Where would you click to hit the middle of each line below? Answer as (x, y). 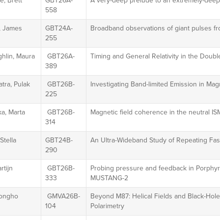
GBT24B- (59, 140)
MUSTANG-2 (109, 178)
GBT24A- (59, 28)
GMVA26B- (62, 196)
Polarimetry (107, 206)
